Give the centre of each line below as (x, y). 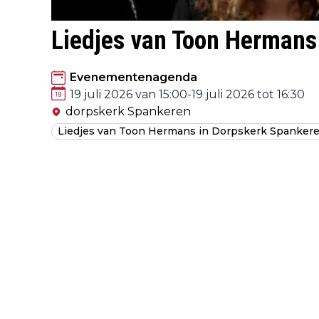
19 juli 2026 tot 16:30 (248, 94)
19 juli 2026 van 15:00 (129, 94)
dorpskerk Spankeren (128, 111)
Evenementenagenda (134, 77)
